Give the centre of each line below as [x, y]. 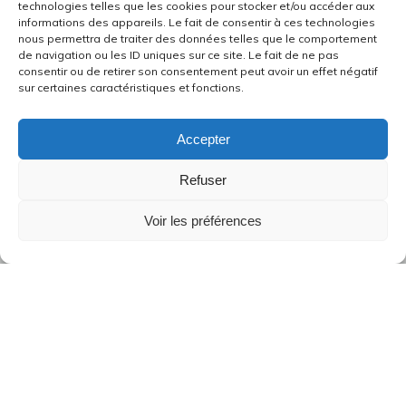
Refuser [203, 179]
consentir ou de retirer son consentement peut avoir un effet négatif [198, 71]
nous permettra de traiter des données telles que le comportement [198, 39]
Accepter [203, 139]
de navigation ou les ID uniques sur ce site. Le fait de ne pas [179, 55]
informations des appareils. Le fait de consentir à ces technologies [197, 22]
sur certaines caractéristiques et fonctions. [131, 87]
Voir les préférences [203, 220]
